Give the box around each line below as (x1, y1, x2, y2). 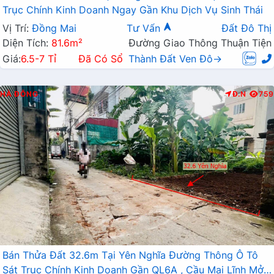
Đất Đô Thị (221, 22, 272, 35)
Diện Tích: (2, 37, 51, 50)
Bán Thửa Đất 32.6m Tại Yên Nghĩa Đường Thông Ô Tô (2, 249, 258, 262)
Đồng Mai (32, 22, 76, 35)
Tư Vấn (126, 22, 163, 35)
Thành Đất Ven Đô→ (128, 53, 222, 65)
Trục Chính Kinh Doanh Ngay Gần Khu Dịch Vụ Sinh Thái (2, 4, 263, 17)
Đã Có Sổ (78, 53, 123, 65)
